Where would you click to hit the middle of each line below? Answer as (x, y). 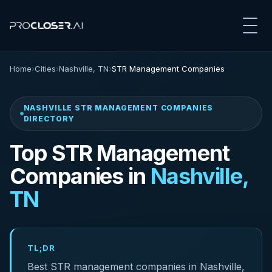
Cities (45, 69)
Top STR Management (120, 153)
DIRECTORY (49, 119)
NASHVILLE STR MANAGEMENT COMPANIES (118, 108)
